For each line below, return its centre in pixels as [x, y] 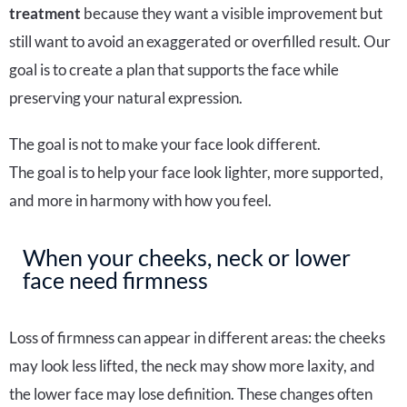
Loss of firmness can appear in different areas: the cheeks [197, 337]
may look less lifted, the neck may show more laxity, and [192, 365]
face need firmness [115, 279]
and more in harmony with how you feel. [140, 200]
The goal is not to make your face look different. [165, 144]
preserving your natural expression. [126, 97]
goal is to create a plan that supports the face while [174, 69]
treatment [45, 13]
